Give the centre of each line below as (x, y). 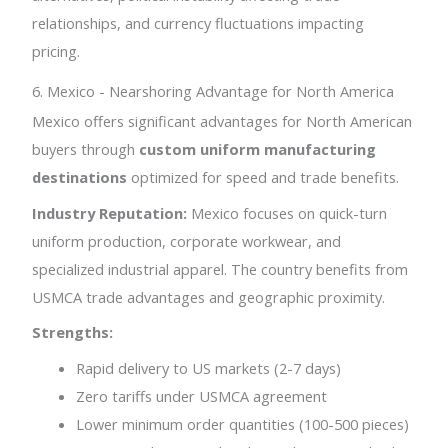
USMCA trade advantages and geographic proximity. (209, 296)
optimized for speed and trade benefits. (263, 177)
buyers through (86, 149)
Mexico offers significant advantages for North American (222, 121)
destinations (80, 177)
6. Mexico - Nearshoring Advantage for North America (213, 91)
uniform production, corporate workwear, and (187, 240)
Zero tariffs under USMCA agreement (202, 395)
